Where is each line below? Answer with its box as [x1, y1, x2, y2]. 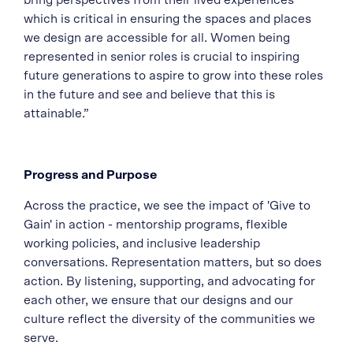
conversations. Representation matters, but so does [24, 256, 321, 269]
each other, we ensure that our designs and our [24, 294, 293, 307]
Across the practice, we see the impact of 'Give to [24, 199, 310, 213]
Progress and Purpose [24, 169, 157, 182]
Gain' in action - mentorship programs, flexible [24, 218, 288, 232]
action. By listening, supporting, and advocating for [24, 275, 315, 288]
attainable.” [24, 107, 89, 121]
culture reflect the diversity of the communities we [24, 313, 315, 326]
